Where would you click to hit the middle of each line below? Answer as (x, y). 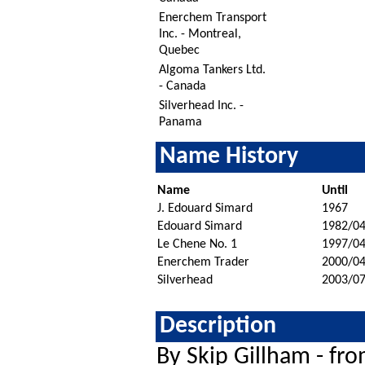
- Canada (182, 86)
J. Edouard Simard (204, 208)
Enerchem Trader (203, 262)
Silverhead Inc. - (201, 106)
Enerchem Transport (212, 18)
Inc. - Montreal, (200, 34)
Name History (229, 156)
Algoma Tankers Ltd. (212, 70)
